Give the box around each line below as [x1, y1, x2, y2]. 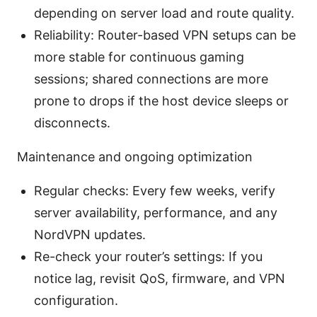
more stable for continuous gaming [34, 49, 244, 64]
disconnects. [34, 115, 110, 130]
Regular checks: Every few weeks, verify [34, 183, 275, 198]
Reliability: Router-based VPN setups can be [34, 27, 296, 42]
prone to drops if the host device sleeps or [34, 93, 289, 108]
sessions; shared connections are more [34, 71, 268, 86]
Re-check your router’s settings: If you [34, 248, 263, 264]
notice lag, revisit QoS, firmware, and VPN [34, 270, 285, 286]
